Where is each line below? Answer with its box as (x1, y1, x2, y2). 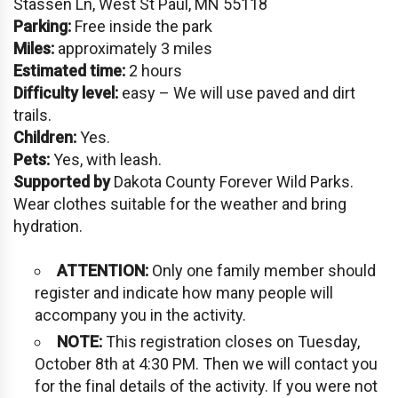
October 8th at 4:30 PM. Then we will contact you (35, 354, 378, 373)
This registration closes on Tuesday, (102, 331, 360, 351)
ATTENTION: (57, 260, 148, 280)
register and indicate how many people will (35, 283, 333, 302)
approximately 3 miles (54, 38, 212, 58)
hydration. (13, 216, 83, 235)
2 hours (125, 60, 182, 80)
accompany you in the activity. (35, 305, 246, 324)
